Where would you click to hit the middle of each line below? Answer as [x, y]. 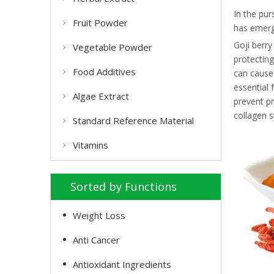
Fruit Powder [100, 23]
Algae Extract [101, 96]
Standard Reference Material [133, 120]
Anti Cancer [96, 240]
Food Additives [104, 72]
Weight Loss [99, 215]
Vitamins [91, 145]
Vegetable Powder [113, 47]
